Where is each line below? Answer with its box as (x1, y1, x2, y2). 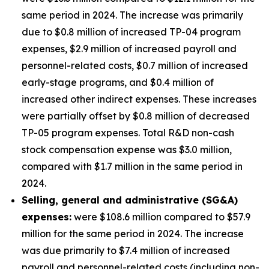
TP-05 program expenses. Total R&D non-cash (22, 127, 234, 139)
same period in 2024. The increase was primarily (22, 9, 243, 21)
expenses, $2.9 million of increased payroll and (22, 43, 237, 55)
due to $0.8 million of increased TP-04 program (22, 26, 241, 38)
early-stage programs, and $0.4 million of (22, 76, 214, 88)
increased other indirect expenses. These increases (22, 93, 256, 105)
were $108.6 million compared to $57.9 (71, 211, 250, 223)
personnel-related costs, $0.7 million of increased (22, 59, 248, 71)
